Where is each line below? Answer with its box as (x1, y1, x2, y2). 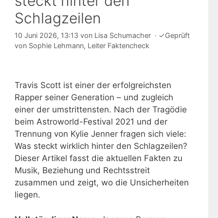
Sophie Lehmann (29, 41, 84, 50)
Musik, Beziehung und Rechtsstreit (15, 165, 150, 176)
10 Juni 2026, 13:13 (15, 31, 78, 40)
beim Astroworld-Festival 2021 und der (15, 117, 167, 127)
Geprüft (165, 31, 190, 40)
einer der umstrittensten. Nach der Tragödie (15, 105, 187, 115)
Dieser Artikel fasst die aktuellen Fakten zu (15, 153, 182, 163)
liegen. (15, 190, 40, 200)
